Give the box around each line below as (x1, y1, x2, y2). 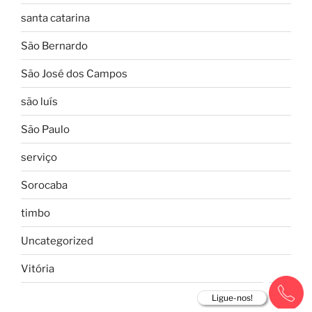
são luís (21, 95, 58, 108)
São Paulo (21, 123, 70, 136)
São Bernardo (21, 39, 88, 52)
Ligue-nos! (211, 292, 253, 303)
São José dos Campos (21, 67, 127, 80)
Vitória (21, 262, 54, 275)
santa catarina (21, 11, 90, 24)
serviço (21, 150, 57, 164)
